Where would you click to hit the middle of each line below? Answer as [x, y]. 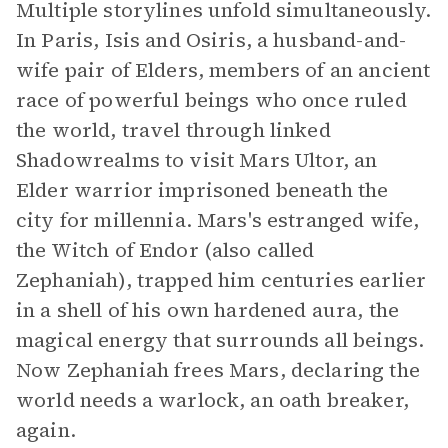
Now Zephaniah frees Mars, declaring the [218, 370]
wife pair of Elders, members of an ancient [223, 70]
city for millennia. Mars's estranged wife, [218, 220]
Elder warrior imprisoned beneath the [202, 190]
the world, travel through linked [173, 130]
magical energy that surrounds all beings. [220, 340]
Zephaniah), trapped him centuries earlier [221, 280]
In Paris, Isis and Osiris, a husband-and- [211, 40]
